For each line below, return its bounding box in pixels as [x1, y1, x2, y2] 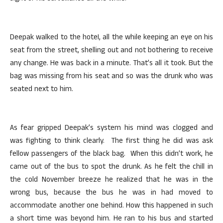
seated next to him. [10, 84, 75, 96]
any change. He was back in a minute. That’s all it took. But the [10, 58, 213, 70]
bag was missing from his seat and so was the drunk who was [10, 71, 213, 83]
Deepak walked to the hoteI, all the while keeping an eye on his [10, 32, 213, 44]
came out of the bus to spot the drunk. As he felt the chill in [10, 161, 213, 174]
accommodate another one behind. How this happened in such [10, 200, 213, 213]
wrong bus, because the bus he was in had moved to [10, 187, 213, 200]
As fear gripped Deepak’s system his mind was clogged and [10, 122, 213, 135]
